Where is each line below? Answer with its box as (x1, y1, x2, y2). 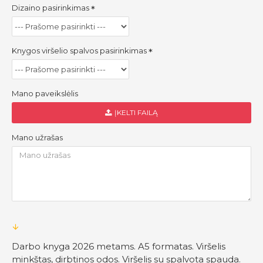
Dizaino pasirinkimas (12, 2, 89, 12)
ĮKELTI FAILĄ (114, 107, 158, 117)
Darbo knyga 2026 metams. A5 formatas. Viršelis (12, 240, 225, 252)
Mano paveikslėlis (12, 88, 78, 98)
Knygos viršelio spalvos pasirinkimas (12, 45, 147, 55)
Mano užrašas (12, 132, 63, 142)
